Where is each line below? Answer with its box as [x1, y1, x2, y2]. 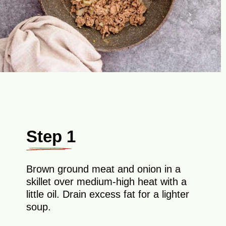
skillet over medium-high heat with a [26, 176, 187, 188]
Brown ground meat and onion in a [26, 163, 181, 175]
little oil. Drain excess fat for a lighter [26, 189, 190, 200]
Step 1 [26, 127, 76, 146]
